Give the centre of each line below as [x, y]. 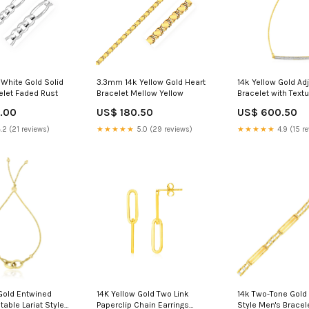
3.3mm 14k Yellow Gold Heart [151, 82]
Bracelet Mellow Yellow [140, 93]
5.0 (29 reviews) [164, 130]
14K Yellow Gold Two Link [143, 294]
